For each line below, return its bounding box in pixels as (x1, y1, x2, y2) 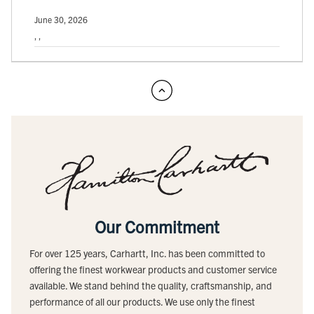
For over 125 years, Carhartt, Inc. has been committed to (29, 246, 265, 259)
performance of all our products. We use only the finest (29, 294, 255, 308)
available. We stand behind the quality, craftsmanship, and (29, 278, 272, 292)
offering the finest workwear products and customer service (29, 262, 277, 275)
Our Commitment (95, 215, 219, 237)
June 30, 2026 (34, 14, 88, 25)
